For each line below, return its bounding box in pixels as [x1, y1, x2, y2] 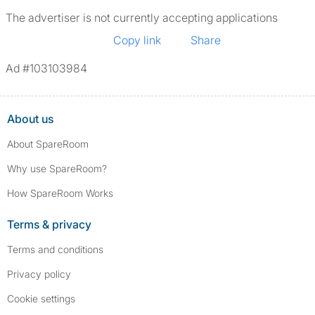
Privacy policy [7, 268, 71, 280]
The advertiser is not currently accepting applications [6, 11, 278, 25]
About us [7, 112, 53, 126]
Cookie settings [7, 292, 75, 304]
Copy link [113, 33, 161, 47]
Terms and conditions [7, 243, 103, 255]
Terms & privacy [7, 217, 91, 231]
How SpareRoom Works [7, 187, 113, 199]
